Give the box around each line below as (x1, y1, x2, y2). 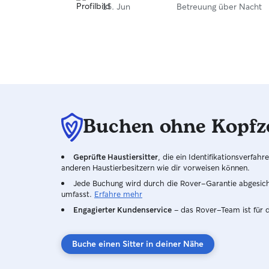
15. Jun (102, 1, 130, 12)
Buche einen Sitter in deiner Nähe (72, 238, 204, 249)
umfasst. (61, 189, 92, 199)
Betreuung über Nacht (177, 1, 262, 12)
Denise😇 (76, 13, 110, 24)
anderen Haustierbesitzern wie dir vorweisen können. (61, 163, 250, 172)
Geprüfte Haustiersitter (73, 152, 158, 162)
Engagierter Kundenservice (73, 205, 172, 214)
